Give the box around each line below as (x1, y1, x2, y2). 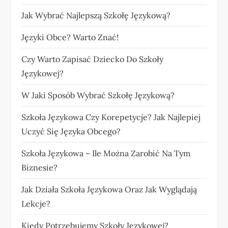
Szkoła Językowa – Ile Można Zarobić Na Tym (21, 148, 191, 158)
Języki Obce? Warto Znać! (21, 32, 119, 42)
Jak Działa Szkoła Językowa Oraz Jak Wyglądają (21, 184, 197, 194)
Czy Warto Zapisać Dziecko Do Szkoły (21, 54, 164, 64)
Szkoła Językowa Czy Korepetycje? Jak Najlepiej (21, 112, 201, 122)
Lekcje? (21, 198, 51, 209)
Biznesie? (21, 162, 58, 173)
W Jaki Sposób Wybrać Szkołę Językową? (21, 90, 175, 100)
